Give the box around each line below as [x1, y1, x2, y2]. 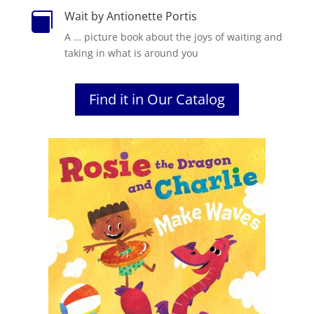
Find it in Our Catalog [88, 89, 225, 109]
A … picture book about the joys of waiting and [64, 29, 282, 43]
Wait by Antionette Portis [64, 8, 197, 24]
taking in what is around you [64, 46, 198, 60]
